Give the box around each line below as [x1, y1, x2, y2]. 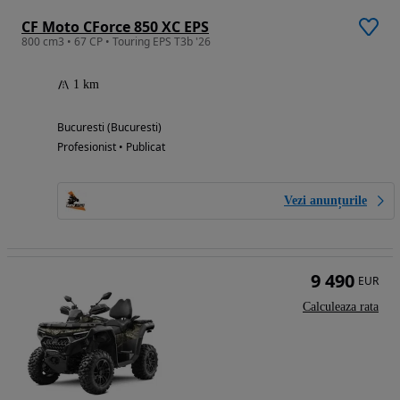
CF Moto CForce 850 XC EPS [21, 17, 209, 37]
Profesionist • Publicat [57, 139, 165, 155]
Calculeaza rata [303, 300, 379, 314]
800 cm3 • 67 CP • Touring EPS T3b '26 [21, 34, 211, 50]
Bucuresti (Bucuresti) [57, 120, 162, 136]
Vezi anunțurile [284, 194, 367, 208]
